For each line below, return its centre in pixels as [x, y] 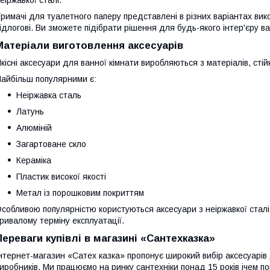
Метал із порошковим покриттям [80, 193]
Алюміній [34, 127]
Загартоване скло [51, 144]
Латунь [30, 111]
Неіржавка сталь [49, 95]
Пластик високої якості [61, 176]
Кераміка [34, 160]
